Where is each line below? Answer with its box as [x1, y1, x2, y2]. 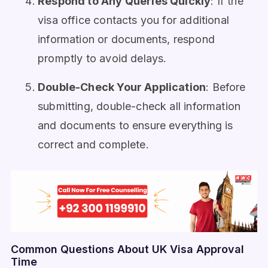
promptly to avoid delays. [38, 51, 167, 65]
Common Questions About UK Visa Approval [11, 243, 244, 255]
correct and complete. [38, 138, 149, 151]
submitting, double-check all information [38, 100, 241, 112]
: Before [206, 81, 246, 93]
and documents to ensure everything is [38, 119, 233, 132]
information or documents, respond [38, 32, 215, 45]
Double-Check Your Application [38, 81, 206, 93]
